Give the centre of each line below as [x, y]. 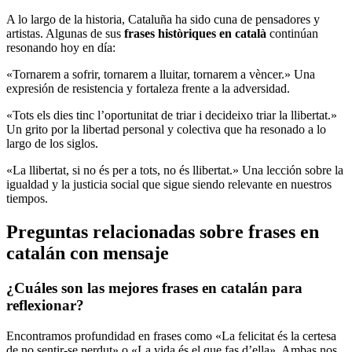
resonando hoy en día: [61, 47]
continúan [292, 33]
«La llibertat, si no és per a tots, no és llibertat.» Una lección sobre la [175, 170]
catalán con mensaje [88, 253]
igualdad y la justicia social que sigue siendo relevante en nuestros [169, 184]
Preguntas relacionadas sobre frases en [163, 231]
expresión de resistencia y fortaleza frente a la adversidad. [148, 88]
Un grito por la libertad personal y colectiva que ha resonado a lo [166, 129]
